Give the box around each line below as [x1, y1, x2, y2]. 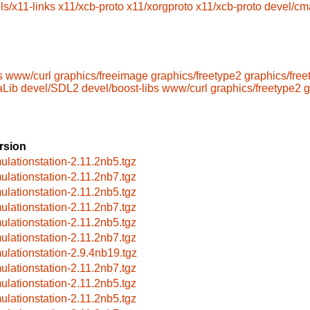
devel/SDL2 [21, 82, 79, 94]
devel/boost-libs [82, 82, 159, 94]
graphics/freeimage [54, 69, 148, 82]
